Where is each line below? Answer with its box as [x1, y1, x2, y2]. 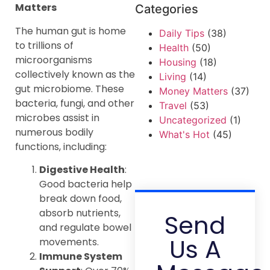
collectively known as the [15, 67, 135, 81]
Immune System [39, 249, 122, 263]
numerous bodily [15, 125, 93, 139]
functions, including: [15, 139, 107, 154]
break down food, [39, 191, 122, 206]
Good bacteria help [39, 177, 132, 191]
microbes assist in [15, 110, 99, 125]
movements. [39, 234, 99, 249]
